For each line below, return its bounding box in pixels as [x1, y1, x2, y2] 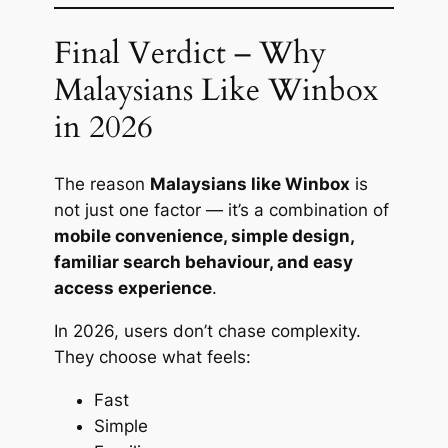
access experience [53, 278, 212, 299]
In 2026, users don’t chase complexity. [53, 321, 361, 341]
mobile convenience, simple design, [53, 226, 354, 247]
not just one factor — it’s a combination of [53, 200, 389, 221]
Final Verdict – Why [53, 31, 326, 74]
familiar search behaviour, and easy [53, 252, 353, 273]
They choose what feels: [53, 347, 251, 367]
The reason [53, 174, 150, 195]
